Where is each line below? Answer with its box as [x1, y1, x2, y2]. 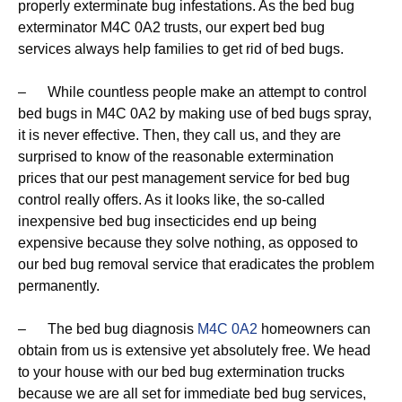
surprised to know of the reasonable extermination [18, 149, 334, 164]
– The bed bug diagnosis [18, 321, 197, 336]
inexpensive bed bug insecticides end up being [18, 214, 317, 229]
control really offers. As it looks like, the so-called [18, 192, 325, 207]
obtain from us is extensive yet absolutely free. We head [18, 343, 371, 358]
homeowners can [258, 321, 371, 336]
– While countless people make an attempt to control [18, 84, 367, 100]
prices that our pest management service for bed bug [18, 170, 350, 186]
